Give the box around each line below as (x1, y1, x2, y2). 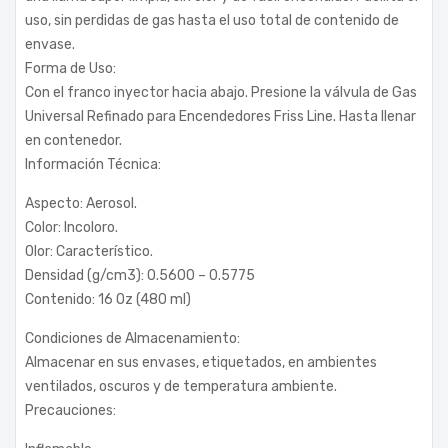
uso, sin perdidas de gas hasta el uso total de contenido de (25, 11, 399, 29)
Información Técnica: (25, 155, 161, 173)
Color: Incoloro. (25, 218, 118, 236)
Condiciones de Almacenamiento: (25, 329, 240, 347)
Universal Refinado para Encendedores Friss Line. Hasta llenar (25, 107, 416, 125)
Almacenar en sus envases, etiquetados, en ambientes (25, 353, 377, 371)
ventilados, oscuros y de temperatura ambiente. (25, 377, 337, 395)
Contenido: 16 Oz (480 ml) (25, 290, 191, 308)
